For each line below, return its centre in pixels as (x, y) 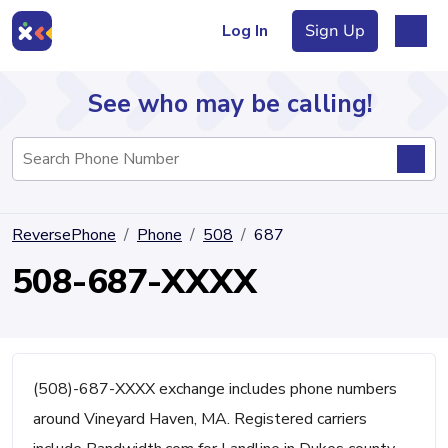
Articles (51, 257)
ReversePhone (64, 235)
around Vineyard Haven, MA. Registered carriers (200, 419)
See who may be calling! (230, 104)
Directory (56, 178)
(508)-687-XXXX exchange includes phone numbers (215, 389)
